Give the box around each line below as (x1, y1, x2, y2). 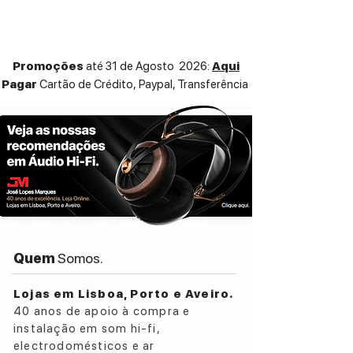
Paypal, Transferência (138, 76, 248, 91)
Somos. (58, 249, 103, 266)
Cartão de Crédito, (39, 76, 136, 91)
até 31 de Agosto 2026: (86, 58, 210, 73)
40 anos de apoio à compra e (13, 303, 191, 318)
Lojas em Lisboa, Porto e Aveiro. (13, 286, 234, 301)
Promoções (13, 58, 86, 73)
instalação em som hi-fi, (13, 321, 160, 336)
